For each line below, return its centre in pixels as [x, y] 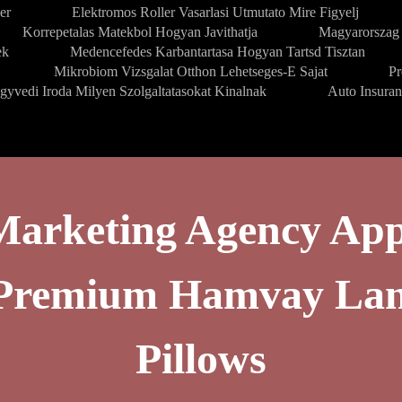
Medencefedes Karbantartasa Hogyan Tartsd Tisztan [218, 52]
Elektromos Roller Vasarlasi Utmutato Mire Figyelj [215, 12]
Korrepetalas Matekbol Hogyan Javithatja [140, 32]
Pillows [201, 358]
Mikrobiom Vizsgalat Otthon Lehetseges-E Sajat [191, 71]
